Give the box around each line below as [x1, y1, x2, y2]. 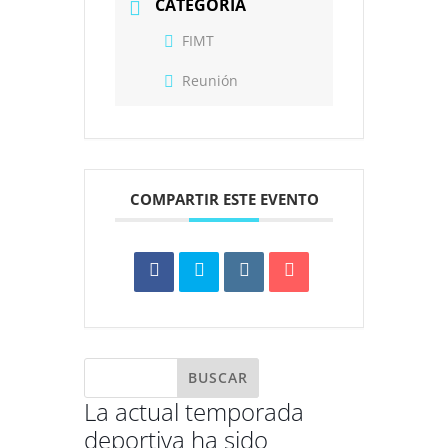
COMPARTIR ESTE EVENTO [129, 188, 319, 209]
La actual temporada [84, 394, 304, 428]
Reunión [182, 70, 238, 90]
